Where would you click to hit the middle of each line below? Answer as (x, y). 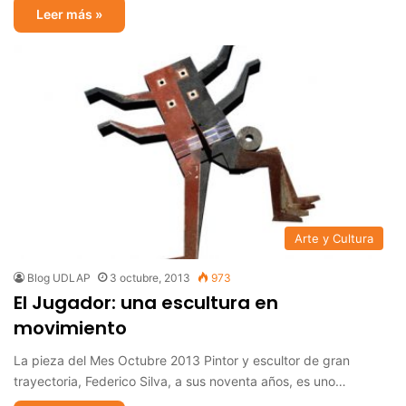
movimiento (70, 328)
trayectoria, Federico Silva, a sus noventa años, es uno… (180, 381)
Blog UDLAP (59, 277)
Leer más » (69, 14)
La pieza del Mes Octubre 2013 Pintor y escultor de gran (182, 360)
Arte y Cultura (334, 238)
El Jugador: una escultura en (146, 302)
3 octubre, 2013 (150, 277)
